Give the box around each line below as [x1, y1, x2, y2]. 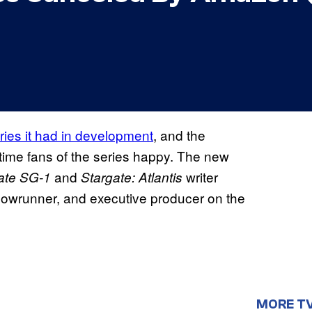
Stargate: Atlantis [81, 168, 186, 187]
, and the [153, 125, 205, 145]
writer [186, 167, 218, 187]
